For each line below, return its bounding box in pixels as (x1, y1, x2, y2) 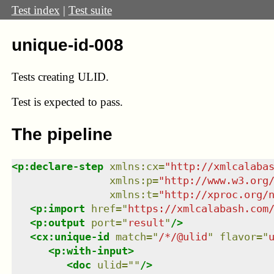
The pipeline (11, 124, 113, 144)
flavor (219, 230, 256, 243)
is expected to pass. (33, 95, 123, 109)
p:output (35, 216, 85, 229)
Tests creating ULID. (11, 70, 109, 83)
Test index (11, 3, 60, 17)
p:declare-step (17, 160, 103, 172)
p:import (35, 202, 85, 215)
